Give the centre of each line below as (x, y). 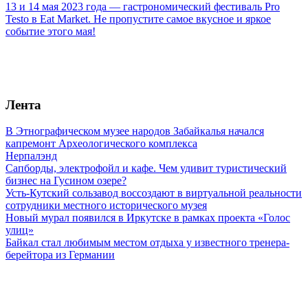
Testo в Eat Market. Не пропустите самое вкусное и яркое (138, 19)
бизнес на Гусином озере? (66, 181)
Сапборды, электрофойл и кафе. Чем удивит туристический (146, 168)
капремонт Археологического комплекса (101, 144)
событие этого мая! (51, 31)
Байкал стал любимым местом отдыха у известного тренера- (147, 243)
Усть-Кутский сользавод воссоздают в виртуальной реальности (154, 193)
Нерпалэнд (31, 156)
